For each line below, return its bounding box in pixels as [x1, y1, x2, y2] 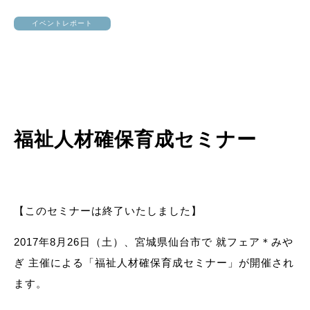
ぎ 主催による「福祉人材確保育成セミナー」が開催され [14, 257, 294, 268]
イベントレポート [32, 19, 93, 27]
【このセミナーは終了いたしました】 [14, 205, 202, 217]
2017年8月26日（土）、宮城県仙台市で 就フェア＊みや [14, 236, 293, 248]
